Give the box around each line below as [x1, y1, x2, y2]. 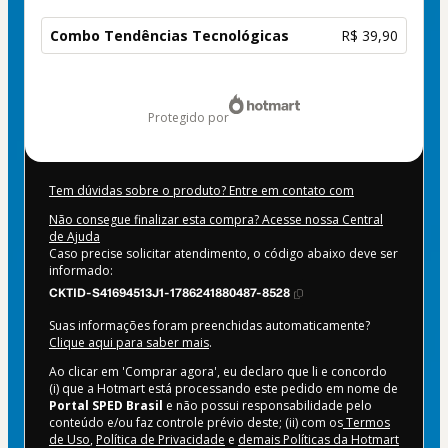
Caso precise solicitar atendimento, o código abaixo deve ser [49, 245, 398, 263]
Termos [343, 414, 390, 432]
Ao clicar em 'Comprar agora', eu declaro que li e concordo [49, 363, 387, 381]
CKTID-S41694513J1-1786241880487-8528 [49, 286, 290, 301]
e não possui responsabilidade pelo [163, 397, 372, 415]
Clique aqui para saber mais [49, 334, 209, 352]
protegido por [155, 109, 229, 127]
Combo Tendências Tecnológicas [50, 26, 289, 46]
